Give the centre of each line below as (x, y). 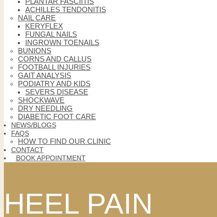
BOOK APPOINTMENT (51, 158)
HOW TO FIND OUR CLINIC (65, 141)
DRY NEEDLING (46, 108)
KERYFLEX (44, 26)
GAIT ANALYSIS (45, 76)
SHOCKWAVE (41, 100)
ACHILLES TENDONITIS (65, 10)
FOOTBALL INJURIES (54, 67)
